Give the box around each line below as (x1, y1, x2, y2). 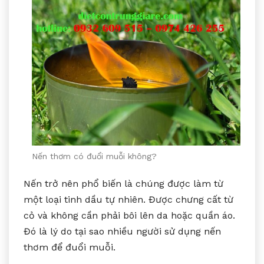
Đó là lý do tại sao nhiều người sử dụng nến (24, 225, 221, 237)
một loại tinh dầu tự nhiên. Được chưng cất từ (24, 193, 233, 205)
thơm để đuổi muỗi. (24, 241, 115, 253)
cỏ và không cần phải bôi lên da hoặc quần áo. (24, 209, 235, 221)
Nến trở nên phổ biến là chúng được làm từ (24, 177, 223, 189)
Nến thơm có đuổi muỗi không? (32, 151, 157, 161)
